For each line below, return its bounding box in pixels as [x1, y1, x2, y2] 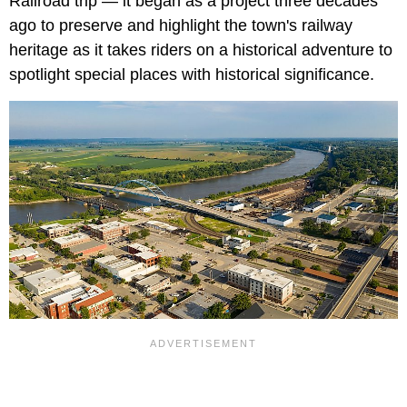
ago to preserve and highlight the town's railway [9, 15, 352, 35]
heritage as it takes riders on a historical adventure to [9, 40, 392, 59]
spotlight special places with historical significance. [9, 65, 383, 84]
